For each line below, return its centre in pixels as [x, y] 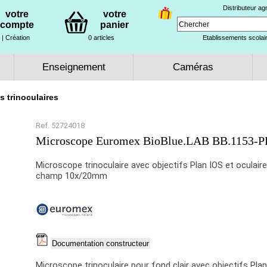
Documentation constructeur [100, 243]
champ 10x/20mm [71, 176]
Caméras [193, 67]
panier [115, 25]
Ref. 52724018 [60, 125]
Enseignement [74, 67]
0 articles [102, 38]
